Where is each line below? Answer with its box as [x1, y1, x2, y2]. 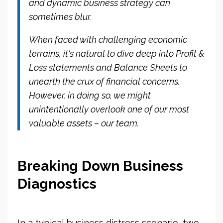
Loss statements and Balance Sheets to [29, 62, 187, 73]
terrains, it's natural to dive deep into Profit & [29, 48, 205, 59]
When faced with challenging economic [29, 34, 187, 45]
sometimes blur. [29, 11, 91, 22]
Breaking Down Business [17, 157, 183, 174]
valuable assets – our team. [29, 117, 139, 128]
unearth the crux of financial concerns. [29, 76, 180, 87]
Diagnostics [17, 175, 97, 192]
